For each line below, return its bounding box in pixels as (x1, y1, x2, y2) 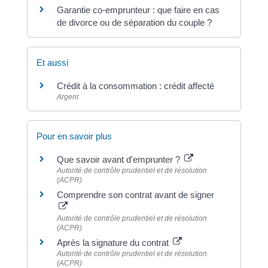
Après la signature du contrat (56, 237, 171, 248)
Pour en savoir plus (36, 130, 112, 141)
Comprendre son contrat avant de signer (56, 189, 214, 200)
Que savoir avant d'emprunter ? (56, 154, 182, 165)
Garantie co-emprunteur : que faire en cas (56, 5, 220, 16)
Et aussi (36, 57, 68, 68)
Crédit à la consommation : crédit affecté (56, 81, 214, 92)
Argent (56, 93, 78, 102)
